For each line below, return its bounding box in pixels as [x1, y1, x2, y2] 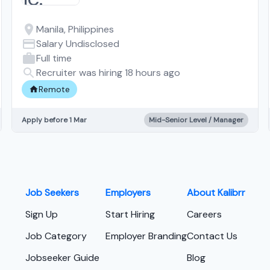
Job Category [25, 230, 87, 242]
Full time [36, 51, 72, 64]
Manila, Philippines [36, 22, 114, 36]
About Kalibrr [186, 186, 245, 199]
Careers [186, 208, 222, 221]
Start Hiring [105, 208, 155, 221]
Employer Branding [105, 230, 187, 242]
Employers [105, 186, 151, 199]
